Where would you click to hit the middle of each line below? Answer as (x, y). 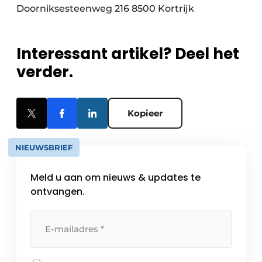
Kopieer (145, 113)
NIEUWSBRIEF (44, 148)
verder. (45, 72)
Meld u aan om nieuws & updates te (116, 178)
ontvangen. (58, 192)
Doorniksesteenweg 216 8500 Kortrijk (105, 9)
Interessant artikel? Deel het (128, 54)
